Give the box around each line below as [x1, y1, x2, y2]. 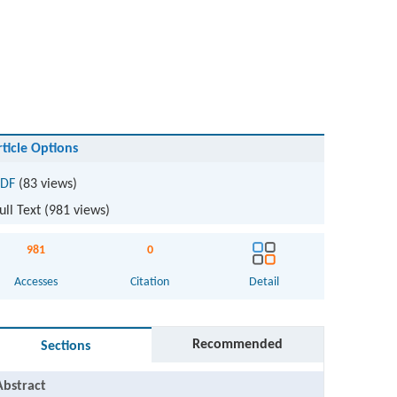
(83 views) [14, 177, 77, 191]
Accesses [14, 276, 58, 289]
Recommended [192, 338, 284, 352]
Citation [130, 276, 170, 289]
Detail [248, 276, 279, 289]
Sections [41, 339, 91, 354]
